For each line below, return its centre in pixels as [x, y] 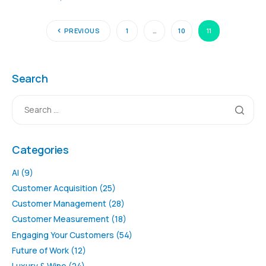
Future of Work [40, 250]
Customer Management [59, 204]
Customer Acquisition [55, 188]
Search [30, 78]
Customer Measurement [61, 219]
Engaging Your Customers [63, 235]
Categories [40, 149]
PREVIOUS [82, 31]
